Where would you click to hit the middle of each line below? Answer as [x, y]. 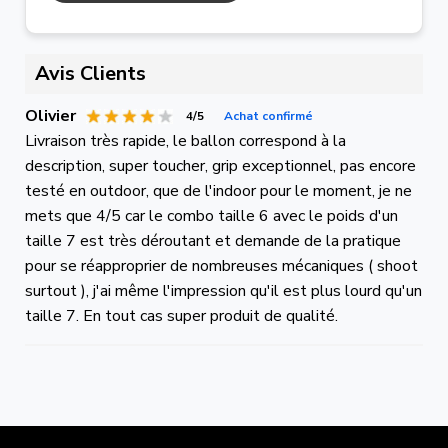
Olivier [50, 115]
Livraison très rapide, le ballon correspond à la [185, 140]
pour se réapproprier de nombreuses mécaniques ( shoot [221, 265]
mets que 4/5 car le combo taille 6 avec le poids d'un [211, 215]
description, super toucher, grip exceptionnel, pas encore [220, 165]
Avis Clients [90, 73]
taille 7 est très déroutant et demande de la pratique [213, 240]
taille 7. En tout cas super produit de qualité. [181, 315]
